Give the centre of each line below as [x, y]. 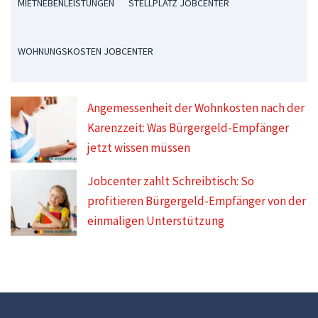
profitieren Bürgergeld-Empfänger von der [197, 201]
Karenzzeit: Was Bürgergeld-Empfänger [188, 127]
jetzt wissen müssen [139, 147]
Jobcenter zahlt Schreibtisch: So [171, 181]
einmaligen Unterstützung [156, 221]
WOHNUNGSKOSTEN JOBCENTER [86, 51]
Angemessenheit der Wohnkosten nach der [196, 108]
